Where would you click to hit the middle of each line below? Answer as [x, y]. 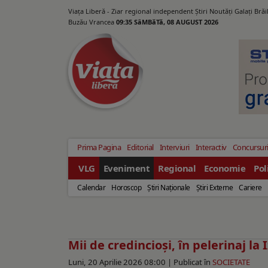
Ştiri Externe [214, 188]
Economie [225, 168]
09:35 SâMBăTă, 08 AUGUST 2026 [167, 22]
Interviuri [174, 147]
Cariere [250, 188]
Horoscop [126, 188]
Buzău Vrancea [92, 22]
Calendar [91, 188]
